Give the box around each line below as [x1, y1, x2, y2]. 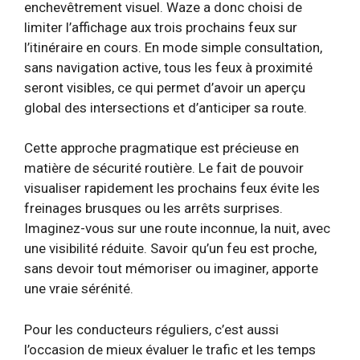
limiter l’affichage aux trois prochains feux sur [24, 18, 297, 35]
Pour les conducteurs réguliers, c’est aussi [24, 321, 279, 337]
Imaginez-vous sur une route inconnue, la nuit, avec [24, 220, 330, 236]
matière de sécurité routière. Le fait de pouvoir [24, 160, 304, 176]
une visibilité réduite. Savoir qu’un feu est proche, [24, 240, 317, 256]
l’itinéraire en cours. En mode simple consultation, [24, 39, 322, 55]
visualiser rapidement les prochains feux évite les [24, 180, 320, 196]
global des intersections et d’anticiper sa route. [24, 99, 307, 116]
